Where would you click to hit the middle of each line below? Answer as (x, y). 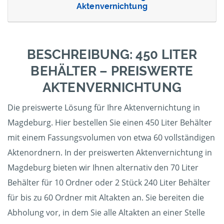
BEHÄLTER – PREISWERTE (112, 71)
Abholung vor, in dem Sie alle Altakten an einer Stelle (106, 213)
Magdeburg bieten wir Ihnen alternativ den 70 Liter (103, 168)
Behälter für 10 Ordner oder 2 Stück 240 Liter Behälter (109, 183)
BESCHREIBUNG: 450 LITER (112, 55)
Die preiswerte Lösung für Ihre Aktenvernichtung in (104, 108)
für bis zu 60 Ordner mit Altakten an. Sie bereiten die (106, 198)
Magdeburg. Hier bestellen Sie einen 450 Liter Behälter (110, 123)
